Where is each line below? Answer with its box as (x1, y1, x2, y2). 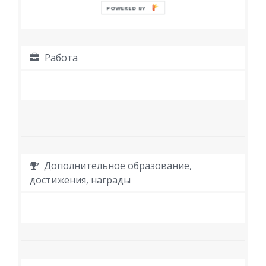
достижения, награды (30, 173, 131, 187)
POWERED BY (106, 4, 147, 12)
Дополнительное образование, (42, 159, 192, 173)
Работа (42, 51, 78, 65)
